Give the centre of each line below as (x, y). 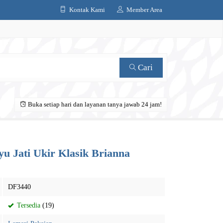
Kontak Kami (86, 10)
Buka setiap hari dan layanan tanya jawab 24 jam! (94, 105)
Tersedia (28, 205)
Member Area (144, 10)
